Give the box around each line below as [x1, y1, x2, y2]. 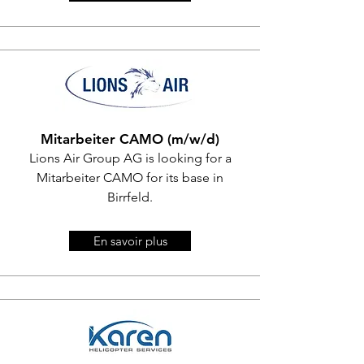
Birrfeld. [107, 189, 153, 205]
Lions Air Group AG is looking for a [28, 150, 232, 166]
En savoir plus [93, 233, 167, 249]
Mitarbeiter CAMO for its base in [37, 170, 223, 185]
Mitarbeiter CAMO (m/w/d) [41, 131, 219, 147]
